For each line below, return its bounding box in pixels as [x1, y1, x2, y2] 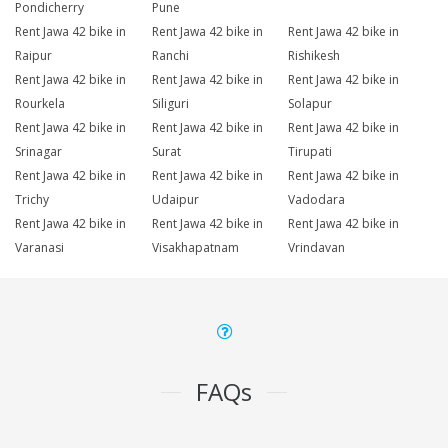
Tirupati [288, 143, 333, 161]
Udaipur [151, 191, 199, 209]
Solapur [288, 95, 333, 113]
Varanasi [15, 239, 64, 257]
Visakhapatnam [151, 239, 239, 257]
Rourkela [15, 95, 65, 113]
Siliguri [151, 95, 189, 113]
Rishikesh [288, 47, 341, 65]
